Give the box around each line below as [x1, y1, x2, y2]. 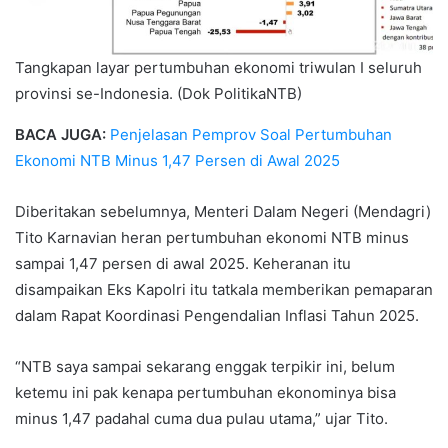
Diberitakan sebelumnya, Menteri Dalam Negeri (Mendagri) [15, 201, 431, 221]
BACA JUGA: [15, 124, 106, 144]
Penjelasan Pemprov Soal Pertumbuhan [110, 124, 392, 144]
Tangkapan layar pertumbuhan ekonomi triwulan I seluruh [15, 57, 422, 77]
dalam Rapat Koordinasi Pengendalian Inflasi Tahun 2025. [15, 305, 419, 325]
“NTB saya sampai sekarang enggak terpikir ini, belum [15, 356, 395, 376]
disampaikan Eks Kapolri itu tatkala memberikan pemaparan [15, 279, 433, 299]
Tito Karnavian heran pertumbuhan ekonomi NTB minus [15, 227, 409, 247]
